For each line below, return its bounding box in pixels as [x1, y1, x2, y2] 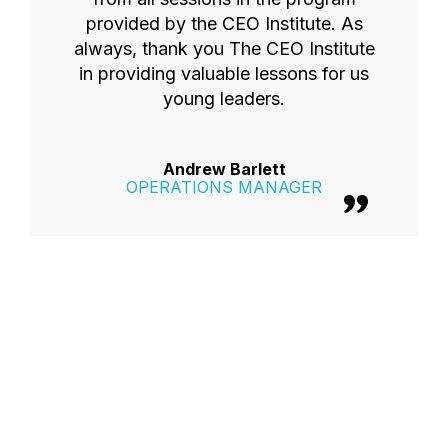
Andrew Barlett [162, 158, 286, 179]
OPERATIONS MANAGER [126, 176, 322, 197]
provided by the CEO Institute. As [85, 12, 363, 34]
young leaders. [163, 87, 285, 109]
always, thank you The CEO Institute [73, 37, 375, 59]
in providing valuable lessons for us [79, 62, 369, 84]
